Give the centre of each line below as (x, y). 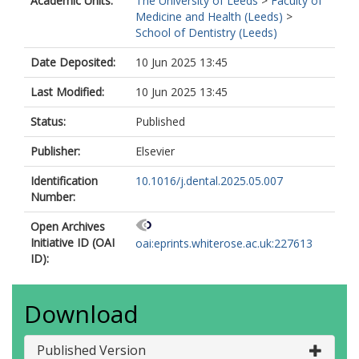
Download (81, 314)
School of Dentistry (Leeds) (206, 32)
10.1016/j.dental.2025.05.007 (209, 181)
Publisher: (55, 151)
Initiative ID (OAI (73, 242)
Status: (48, 121)
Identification (64, 181)
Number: (53, 197)
